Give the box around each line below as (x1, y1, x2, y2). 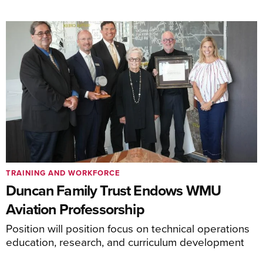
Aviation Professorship (6, 198, 144, 220)
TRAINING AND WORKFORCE (6, 167, 120, 179)
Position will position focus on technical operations (6, 220, 249, 237)
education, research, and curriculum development (6, 234, 244, 250)
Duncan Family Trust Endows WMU (6, 180, 221, 201)
